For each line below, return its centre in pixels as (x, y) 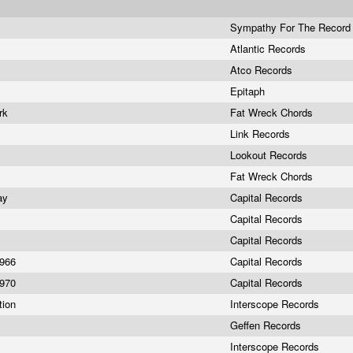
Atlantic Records (269, 48)
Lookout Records (270, 155)
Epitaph (249, 91)
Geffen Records (267, 325)
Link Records (262, 134)
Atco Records (263, 70)
